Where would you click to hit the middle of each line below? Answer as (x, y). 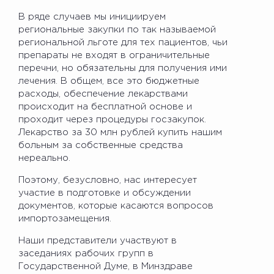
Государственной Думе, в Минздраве (106, 266)
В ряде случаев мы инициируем (92, 17)
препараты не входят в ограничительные (114, 55)
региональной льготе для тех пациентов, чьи (123, 42)
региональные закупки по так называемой (117, 29)
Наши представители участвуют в (98, 240)
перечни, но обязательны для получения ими (123, 68)
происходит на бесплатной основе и (105, 106)
